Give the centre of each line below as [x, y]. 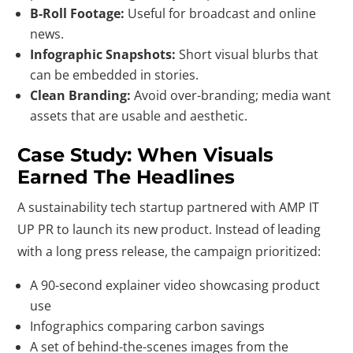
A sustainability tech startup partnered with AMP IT [169, 207]
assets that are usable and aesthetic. [139, 116]
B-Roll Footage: [78, 13]
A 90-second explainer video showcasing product [175, 285]
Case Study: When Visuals [146, 155]
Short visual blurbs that [247, 54]
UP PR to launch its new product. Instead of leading [169, 229]
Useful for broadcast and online [221, 13]
